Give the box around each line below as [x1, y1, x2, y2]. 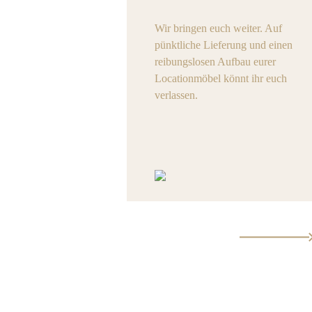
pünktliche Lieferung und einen [155, 39, 292, 51]
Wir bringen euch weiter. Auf [155, 22, 282, 34]
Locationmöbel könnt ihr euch [155, 72, 287, 84]
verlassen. [155, 89, 198, 101]
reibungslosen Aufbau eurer [155, 56, 276, 68]
